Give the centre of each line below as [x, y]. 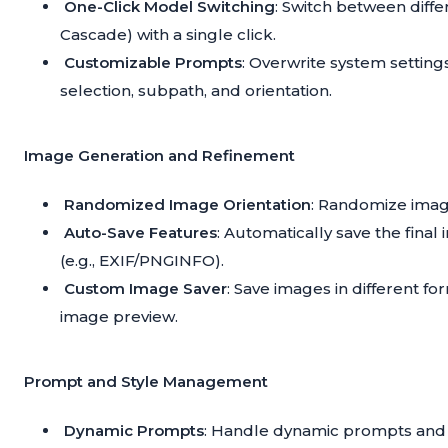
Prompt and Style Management [146, 382]
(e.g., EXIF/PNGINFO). [142, 261]
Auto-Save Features [140, 233]
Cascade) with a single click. [168, 35]
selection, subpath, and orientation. [196, 91]
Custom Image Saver [145, 289]
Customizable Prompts [153, 63]
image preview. [119, 317]
